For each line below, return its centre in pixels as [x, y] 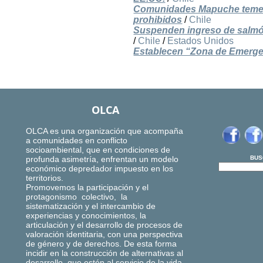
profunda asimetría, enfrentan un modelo [102, 159]
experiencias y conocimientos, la [86, 216]
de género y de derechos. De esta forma [101, 244]
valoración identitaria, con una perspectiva [104, 235]
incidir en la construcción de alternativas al [104, 253]
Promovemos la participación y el [87, 188]
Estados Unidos [201, 41]
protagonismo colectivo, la [77, 197]
